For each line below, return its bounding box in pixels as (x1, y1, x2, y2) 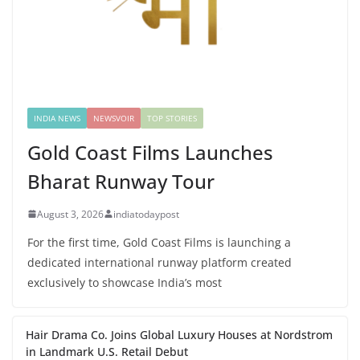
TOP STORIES (147, 112, 197, 124)
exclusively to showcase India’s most (27, 274, 222, 290)
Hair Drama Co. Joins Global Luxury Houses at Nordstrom (26, 326, 333, 342)
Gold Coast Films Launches (27, 138, 273, 166)
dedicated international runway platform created (27, 254, 292, 270)
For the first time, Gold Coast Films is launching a (27, 234, 291, 250)
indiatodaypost (113, 207, 179, 221)
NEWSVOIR (93, 112, 134, 124)
